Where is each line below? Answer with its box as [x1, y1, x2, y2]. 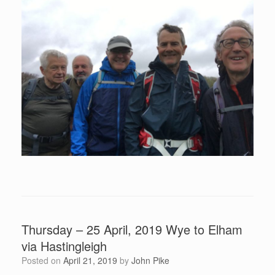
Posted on [27, 254, 63, 267]
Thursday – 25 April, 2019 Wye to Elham [21, 220, 242, 239]
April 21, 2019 [63, 254, 117, 267]
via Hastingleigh [21, 237, 107, 255]
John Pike [131, 254, 169, 267]
